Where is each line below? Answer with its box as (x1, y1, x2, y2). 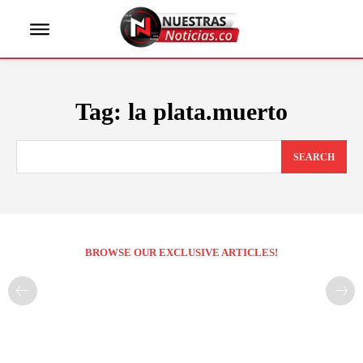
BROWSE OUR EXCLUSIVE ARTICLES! (85, 246, 278, 258)
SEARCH (293, 151, 335, 163)
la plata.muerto (128, 98, 288, 126)
